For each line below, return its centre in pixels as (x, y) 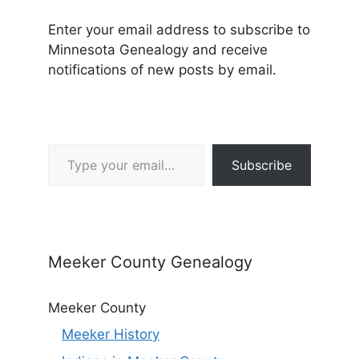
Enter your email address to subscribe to (179, 29)
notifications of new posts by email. (162, 69)
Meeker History (111, 335)
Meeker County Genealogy (150, 262)
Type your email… (70, 143)
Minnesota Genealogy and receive (158, 49)
